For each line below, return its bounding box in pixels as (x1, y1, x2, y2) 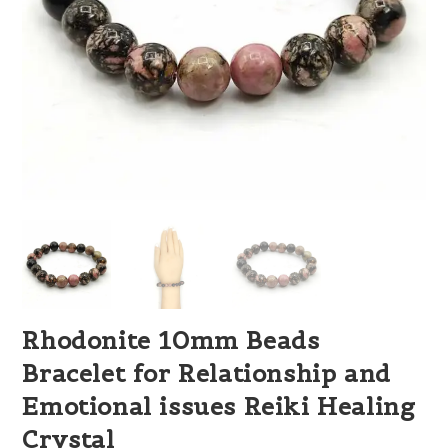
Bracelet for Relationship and (22, 357, 391, 389)
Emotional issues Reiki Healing (22, 390, 416, 422)
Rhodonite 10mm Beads (22, 324, 320, 356)
